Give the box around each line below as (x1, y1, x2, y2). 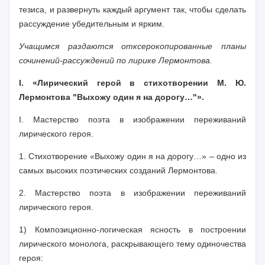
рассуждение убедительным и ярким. (19, 19, 164, 28)
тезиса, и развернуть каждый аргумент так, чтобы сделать (19, 5, 246, 14)
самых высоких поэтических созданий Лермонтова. (19, 166, 218, 175)
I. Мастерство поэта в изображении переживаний (19, 115, 246, 124)
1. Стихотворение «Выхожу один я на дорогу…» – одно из (19, 151, 246, 161)
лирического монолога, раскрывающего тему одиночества (19, 239, 246, 248)
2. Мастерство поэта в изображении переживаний (19, 188, 246, 198)
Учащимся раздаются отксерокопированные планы (19, 41, 246, 51)
